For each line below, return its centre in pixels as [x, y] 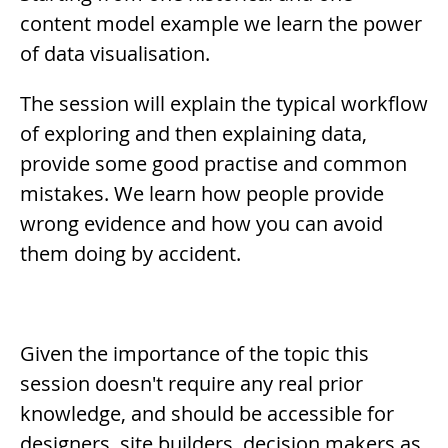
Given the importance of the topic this [194, 353]
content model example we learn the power [221, 23]
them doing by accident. [130, 253]
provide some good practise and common [213, 163]
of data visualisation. [115, 53]
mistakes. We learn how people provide [202, 193]
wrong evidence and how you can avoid [201, 223]
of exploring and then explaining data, [193, 133]
